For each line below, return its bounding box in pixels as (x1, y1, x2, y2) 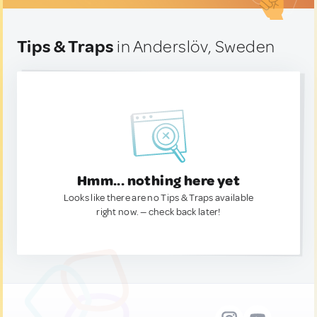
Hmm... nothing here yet (76, 172, 241, 190)
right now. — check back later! (96, 206, 221, 218)
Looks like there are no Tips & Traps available (63, 192, 254, 204)
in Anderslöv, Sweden (113, 36, 275, 57)
